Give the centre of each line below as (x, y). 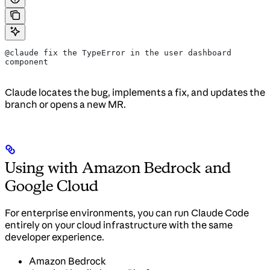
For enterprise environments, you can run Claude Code (127, 213)
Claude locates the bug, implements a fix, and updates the (135, 93)
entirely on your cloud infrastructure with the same (119, 225)
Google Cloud (52, 186)
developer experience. (55, 237)
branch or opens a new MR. (65, 105)
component (27, 62)
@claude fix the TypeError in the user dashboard (118, 53)
